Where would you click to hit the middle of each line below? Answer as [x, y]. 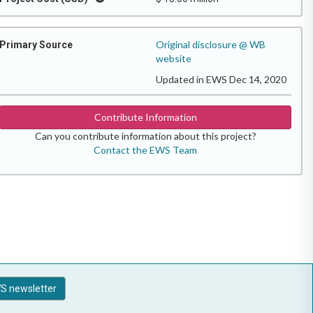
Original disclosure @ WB [211, 44]
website [174, 58]
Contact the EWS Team [145, 150]
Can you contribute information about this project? [145, 136]
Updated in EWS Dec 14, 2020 [221, 79]
